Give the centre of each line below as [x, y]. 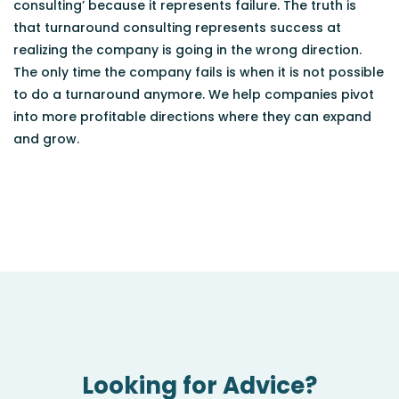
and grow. [46, 138]
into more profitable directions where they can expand [192, 116]
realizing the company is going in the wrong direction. [187, 49]
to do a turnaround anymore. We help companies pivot [194, 94]
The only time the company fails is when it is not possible [199, 72]
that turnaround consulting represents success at [177, 27]
